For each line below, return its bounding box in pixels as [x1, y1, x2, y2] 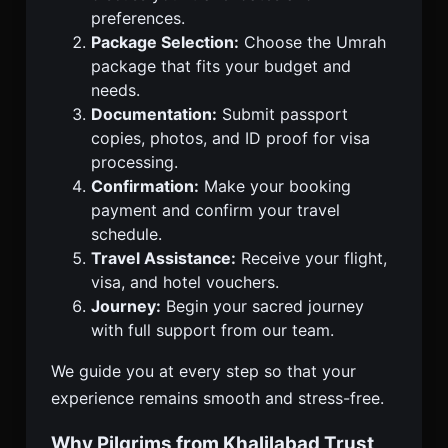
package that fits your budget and [91, 55, 351, 76]
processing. [91, 151, 178, 172]
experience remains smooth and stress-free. [51, 387, 384, 408]
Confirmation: [91, 175, 199, 196]
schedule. [91, 223, 162, 244]
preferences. [91, 7, 185, 28]
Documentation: [91, 103, 217, 124]
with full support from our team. [91, 319, 334, 340]
